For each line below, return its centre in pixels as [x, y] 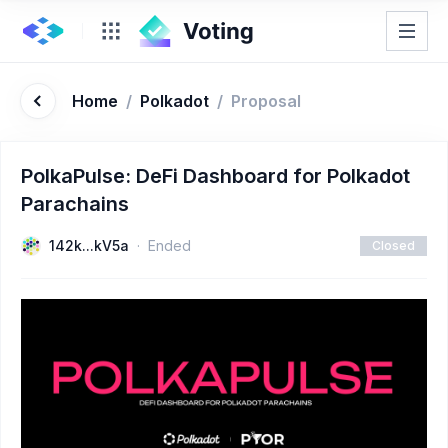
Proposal [266, 101]
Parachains [75, 204]
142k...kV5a [89, 245]
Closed [393, 245]
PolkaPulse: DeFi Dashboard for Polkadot [215, 176]
